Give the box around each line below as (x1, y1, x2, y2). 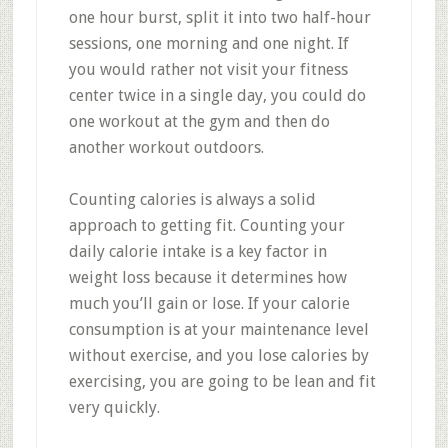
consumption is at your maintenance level (68, 320, 369, 339)
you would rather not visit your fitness (68, 60, 348, 79)
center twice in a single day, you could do (68, 86, 366, 105)
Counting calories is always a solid (68, 190, 316, 209)
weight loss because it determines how (68, 268, 347, 287)
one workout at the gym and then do (68, 112, 330, 131)
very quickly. (68, 398, 160, 417)
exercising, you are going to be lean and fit (68, 372, 376, 391)
